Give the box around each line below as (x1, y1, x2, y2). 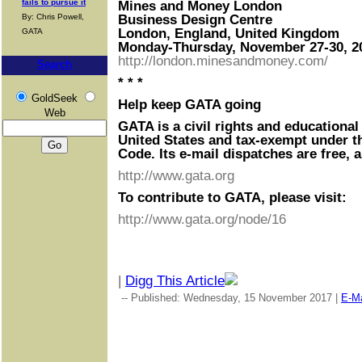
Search (37, 58, 72, 70)
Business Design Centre (118, 12, 272, 27)
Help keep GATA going (118, 97, 261, 112)
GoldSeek (31, 92, 78, 104)
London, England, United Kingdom (118, 26, 339, 41)
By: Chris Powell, (22, 12, 84, 21)
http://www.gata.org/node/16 (118, 212, 286, 227)
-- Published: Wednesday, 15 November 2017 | (118, 292, 341, 304)
